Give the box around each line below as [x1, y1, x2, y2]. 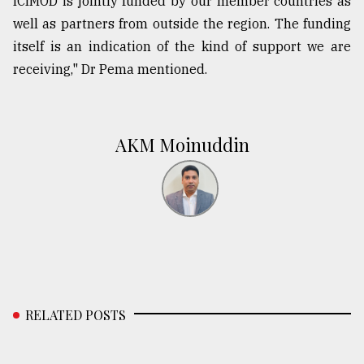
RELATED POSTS [25, 306, 126, 324]
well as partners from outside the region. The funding [13, 15, 351, 32]
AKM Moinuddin [115, 132, 249, 158]
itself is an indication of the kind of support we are [13, 38, 351, 55]
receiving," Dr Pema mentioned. [13, 61, 207, 78]
